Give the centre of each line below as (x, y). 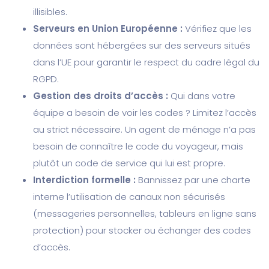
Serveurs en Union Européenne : (108, 29)
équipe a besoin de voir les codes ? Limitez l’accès (145, 113)
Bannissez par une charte (193, 180)
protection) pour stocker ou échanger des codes (142, 231)
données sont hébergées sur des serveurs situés (142, 46)
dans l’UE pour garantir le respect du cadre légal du (146, 62)
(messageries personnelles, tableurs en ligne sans (145, 214)
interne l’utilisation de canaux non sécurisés (129, 197)
